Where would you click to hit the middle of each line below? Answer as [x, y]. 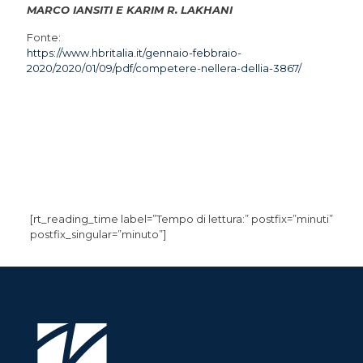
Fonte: [44, 38]
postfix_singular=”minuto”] [98, 235]
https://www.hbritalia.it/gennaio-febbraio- [134, 53]
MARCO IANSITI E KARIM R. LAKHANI [130, 10]
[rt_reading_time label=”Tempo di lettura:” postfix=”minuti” [181, 219]
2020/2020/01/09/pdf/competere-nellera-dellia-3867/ [164, 68]
